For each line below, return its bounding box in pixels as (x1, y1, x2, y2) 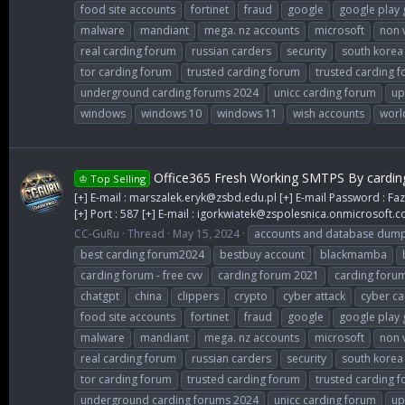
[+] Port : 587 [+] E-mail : (74, 205, 197, 221)
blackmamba (320, 246, 387, 262)
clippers (177, 287, 219, 304)
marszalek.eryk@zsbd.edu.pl (129, 189, 277, 205)
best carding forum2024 (80, 246, 204, 262)
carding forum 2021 (218, 267, 319, 283)
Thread (127, 225, 165, 241)
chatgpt (80, 287, 119, 304)
